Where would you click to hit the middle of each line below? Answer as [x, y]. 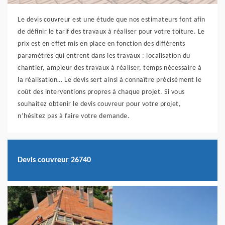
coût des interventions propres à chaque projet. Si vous [101, 92]
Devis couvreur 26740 [54, 160]
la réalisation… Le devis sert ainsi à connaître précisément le [109, 80]
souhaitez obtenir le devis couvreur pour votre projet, [99, 104]
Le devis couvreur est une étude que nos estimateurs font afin [111, 20]
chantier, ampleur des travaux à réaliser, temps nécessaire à [109, 68]
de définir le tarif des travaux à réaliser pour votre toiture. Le [111, 32]
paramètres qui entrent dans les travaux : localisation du [104, 56]
